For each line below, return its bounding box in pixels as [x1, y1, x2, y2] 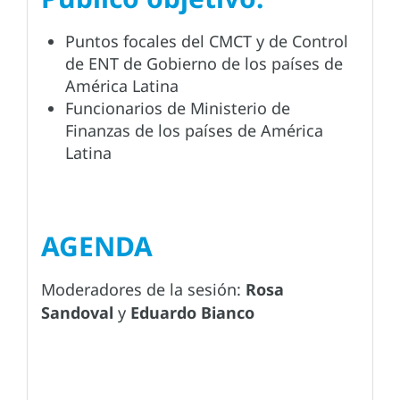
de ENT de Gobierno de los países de [65, 53, 343, 75]
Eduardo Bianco [130, 302, 254, 324]
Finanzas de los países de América [65, 120, 323, 142]
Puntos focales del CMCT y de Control [65, 30, 348, 53]
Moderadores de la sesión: [41, 279, 246, 301]
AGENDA [41, 228, 153, 265]
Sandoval [41, 302, 113, 324]
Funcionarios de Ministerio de [65, 97, 290, 120]
